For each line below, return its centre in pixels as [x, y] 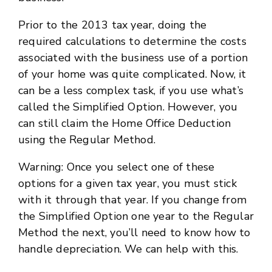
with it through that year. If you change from [133, 200]
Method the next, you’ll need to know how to [134, 233]
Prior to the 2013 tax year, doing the [113, 25]
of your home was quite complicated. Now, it [132, 74]
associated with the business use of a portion [133, 58]
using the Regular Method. [87, 140]
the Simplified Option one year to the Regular [136, 216]
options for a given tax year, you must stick [127, 183]
